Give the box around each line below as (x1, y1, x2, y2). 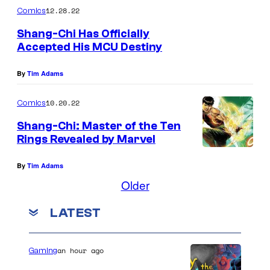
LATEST (50, 204, 101, 221)
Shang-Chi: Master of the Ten (17, 119, 181, 133)
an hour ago (57, 245, 104, 256)
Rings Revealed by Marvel (17, 132, 155, 146)
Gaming (29, 246, 57, 256)
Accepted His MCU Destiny (17, 40, 162, 54)
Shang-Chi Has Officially (17, 27, 149, 41)
